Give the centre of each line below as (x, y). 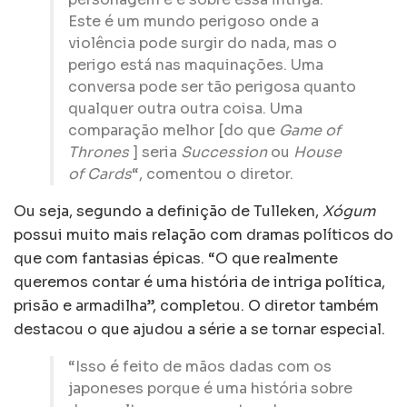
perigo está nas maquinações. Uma (196, 65)
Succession (224, 152)
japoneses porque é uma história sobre (210, 388)
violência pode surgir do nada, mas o (203, 43)
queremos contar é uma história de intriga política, (199, 282)
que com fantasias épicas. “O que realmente (176, 258)
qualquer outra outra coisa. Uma (185, 108)
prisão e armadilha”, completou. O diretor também (196, 305)
